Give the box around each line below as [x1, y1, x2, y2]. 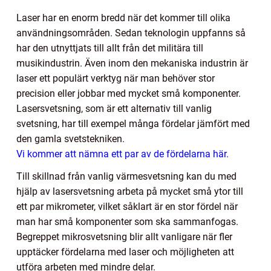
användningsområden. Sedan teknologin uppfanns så [16, 27, 246, 39]
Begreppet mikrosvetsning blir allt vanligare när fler [16, 230, 232, 243]
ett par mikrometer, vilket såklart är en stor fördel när [16, 200, 238, 212]
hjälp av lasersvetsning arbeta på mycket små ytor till [16, 185, 243, 197]
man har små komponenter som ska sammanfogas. [16, 215, 238, 227]
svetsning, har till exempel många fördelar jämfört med [16, 117, 250, 129]
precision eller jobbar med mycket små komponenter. [16, 87, 241, 99]
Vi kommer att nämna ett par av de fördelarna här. [16, 148, 229, 160]
